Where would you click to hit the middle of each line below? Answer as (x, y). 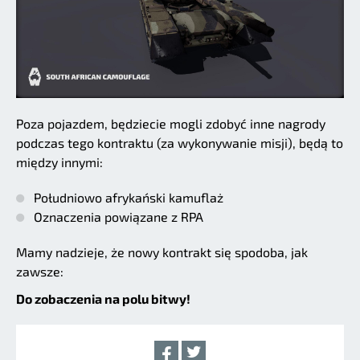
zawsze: (40, 271)
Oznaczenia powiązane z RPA (119, 216)
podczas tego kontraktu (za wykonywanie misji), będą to (180, 142)
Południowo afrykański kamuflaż (129, 197)
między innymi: (59, 162)
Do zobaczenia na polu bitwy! (103, 298)
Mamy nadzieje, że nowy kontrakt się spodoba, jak (162, 252)
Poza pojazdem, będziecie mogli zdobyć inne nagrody (171, 123)
